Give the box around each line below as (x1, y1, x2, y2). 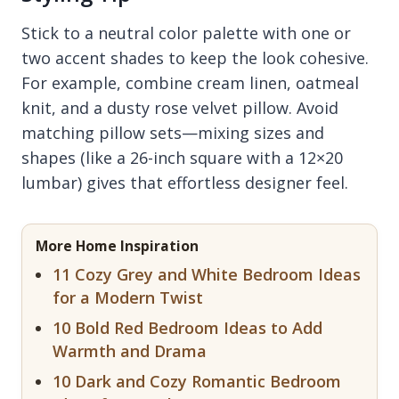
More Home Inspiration (36, 236, 199, 256)
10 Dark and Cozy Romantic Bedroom (53, 370, 341, 392)
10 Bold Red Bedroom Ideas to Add (53, 317, 322, 338)
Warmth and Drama (53, 340, 207, 362)
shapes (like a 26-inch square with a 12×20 (21, 147, 343, 168)
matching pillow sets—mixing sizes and (21, 122, 324, 143)
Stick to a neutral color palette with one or (21, 22, 351, 44)
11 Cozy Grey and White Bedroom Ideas (53, 264, 361, 285)
